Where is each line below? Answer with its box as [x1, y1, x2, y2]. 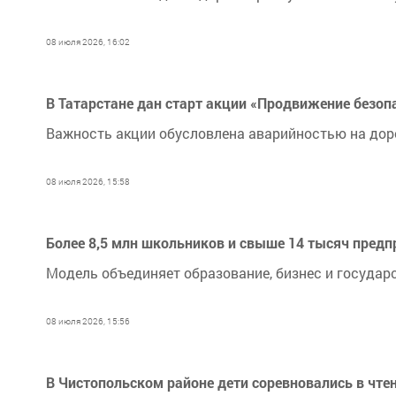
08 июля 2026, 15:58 [46, 176, 130, 187]
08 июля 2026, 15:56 [46, 316, 130, 327]
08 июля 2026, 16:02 [46, 36, 130, 48]
